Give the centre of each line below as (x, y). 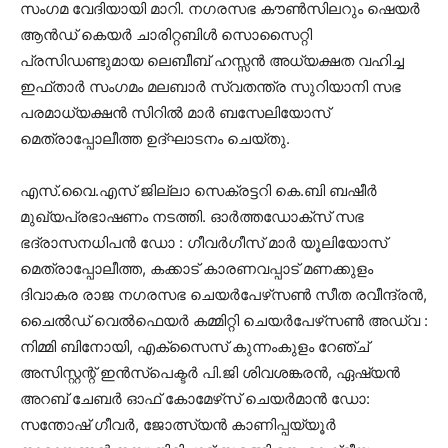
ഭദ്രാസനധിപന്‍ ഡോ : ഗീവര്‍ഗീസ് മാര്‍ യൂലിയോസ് (203, 242)
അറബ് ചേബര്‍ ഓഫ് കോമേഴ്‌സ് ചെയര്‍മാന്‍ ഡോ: (195, 398)
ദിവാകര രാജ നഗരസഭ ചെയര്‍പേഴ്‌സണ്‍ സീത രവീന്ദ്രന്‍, (223, 294)
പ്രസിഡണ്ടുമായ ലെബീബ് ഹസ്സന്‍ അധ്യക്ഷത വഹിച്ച (212, 60)
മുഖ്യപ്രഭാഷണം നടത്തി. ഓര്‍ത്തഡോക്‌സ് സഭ (192, 216)
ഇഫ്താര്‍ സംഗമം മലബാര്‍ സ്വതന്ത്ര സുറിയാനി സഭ (210, 86)
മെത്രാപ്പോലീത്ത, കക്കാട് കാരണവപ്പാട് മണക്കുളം (196, 268)
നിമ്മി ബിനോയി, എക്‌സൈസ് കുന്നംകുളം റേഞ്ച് (194, 346)
